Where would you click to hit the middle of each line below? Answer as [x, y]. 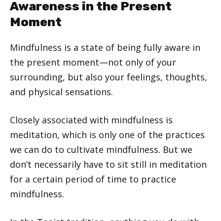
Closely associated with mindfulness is [91, 120]
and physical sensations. [61, 92]
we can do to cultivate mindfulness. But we [101, 149]
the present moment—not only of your [93, 62]
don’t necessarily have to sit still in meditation [108, 164]
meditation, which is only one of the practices [107, 134]
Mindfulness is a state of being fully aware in [105, 47]
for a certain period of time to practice [93, 179]
